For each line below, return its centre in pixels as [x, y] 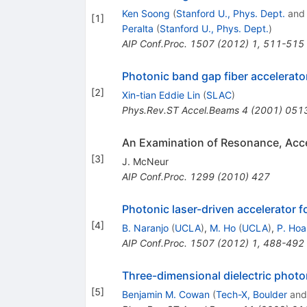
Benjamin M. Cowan [165, 294]
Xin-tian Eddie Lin [161, 95]
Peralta [137, 28]
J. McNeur [145, 161]
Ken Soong [146, 13]
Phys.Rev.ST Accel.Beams [180, 110]
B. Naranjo [145, 228]
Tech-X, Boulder [251, 294]
